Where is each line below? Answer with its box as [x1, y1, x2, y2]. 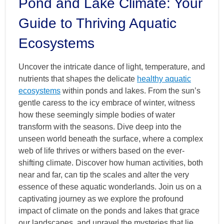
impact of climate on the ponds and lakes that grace [18, 206, 199, 215]
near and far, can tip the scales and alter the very [18, 170, 189, 179]
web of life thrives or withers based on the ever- [18, 146, 184, 155]
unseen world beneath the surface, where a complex [18, 134, 203, 143]
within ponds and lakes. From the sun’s [60, 86, 200, 95]
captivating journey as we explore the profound [18, 194, 183, 203]
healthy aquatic [137, 74, 191, 83]
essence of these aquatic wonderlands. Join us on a [18, 182, 201, 191]
